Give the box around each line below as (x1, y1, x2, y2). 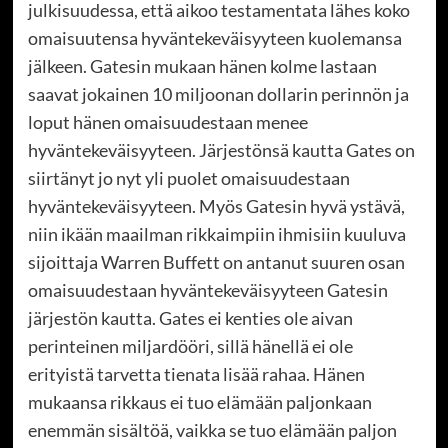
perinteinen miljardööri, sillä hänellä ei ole (27, 335, 353, 358)
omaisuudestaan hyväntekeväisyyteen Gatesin (27, 279, 388, 302)
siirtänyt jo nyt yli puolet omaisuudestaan (27, 167, 350, 190)
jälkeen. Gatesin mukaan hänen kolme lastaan (27, 55, 377, 78)
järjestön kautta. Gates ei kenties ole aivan (27, 307, 353, 330)
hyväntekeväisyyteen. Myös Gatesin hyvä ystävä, (27, 195, 405, 218)
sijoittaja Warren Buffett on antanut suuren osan (27, 251, 405, 274)
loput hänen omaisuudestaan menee (27, 111, 308, 134)
